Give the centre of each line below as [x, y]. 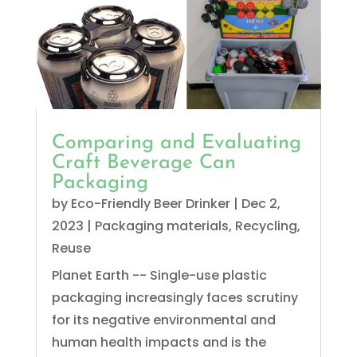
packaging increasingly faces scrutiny [175, 297]
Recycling [266, 226]
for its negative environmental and [163, 320]
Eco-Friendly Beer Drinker [150, 203]
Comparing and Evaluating [176, 143]
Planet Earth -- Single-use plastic [159, 275]
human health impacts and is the [159, 342]
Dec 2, [261, 203]
